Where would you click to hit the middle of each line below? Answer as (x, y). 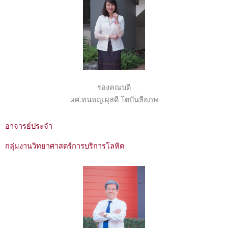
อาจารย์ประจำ (29, 126)
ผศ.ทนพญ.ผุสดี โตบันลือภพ (114, 99)
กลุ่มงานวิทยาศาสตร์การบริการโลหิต (65, 146)
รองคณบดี (114, 87)
